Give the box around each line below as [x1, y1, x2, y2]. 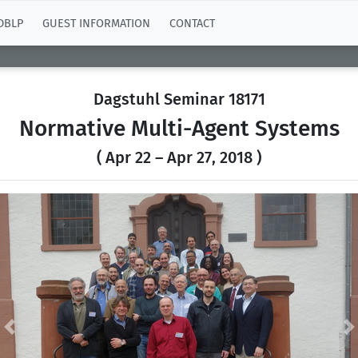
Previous [8, 327, 57, 342]
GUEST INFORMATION [42, 16, 150, 30]
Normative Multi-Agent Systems [18, 115, 340, 141]
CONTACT [169, 16, 215, 30]
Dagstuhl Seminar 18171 [93, 89, 265, 109]
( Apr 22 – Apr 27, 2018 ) [97, 148, 261, 167]
